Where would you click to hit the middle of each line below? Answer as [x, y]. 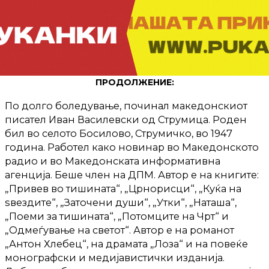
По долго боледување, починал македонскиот [126, 105]
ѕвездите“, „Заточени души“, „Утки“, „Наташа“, [121, 202]
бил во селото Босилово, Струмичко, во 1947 [119, 133]
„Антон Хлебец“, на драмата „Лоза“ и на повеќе [126, 243]
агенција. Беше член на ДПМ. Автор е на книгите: [132, 174]
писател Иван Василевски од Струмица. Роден [126, 119]
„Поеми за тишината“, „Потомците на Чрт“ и [117, 216]
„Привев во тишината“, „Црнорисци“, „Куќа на [123, 188]
